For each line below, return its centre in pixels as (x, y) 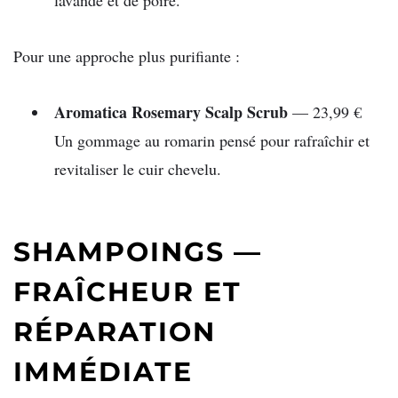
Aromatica (91, 111)
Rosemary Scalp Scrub (207, 111)
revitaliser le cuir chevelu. (138, 168)
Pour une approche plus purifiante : (127, 56)
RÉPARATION (115, 332)
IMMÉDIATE (103, 372)
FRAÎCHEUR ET (127, 292)
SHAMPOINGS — (138, 252)
